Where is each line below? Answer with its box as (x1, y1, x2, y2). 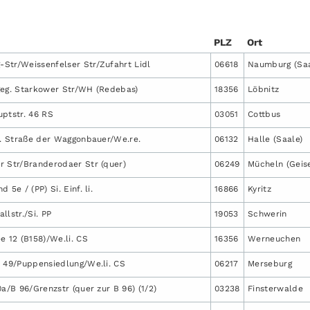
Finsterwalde (248, 283, 303, 293)
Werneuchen (248, 233, 301, 244)
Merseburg (248, 258, 292, 268)
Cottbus (248, 109, 281, 119)
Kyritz (248, 183, 271, 194)
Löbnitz (248, 84, 280, 94)
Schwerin (248, 208, 287, 219)
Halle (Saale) (248, 134, 303, 144)
